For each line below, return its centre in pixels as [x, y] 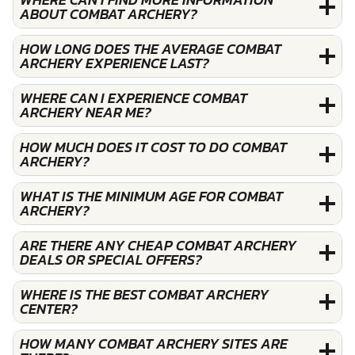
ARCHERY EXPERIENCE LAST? [115, 63]
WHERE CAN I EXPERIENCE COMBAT [134, 97]
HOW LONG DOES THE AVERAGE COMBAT [151, 48]
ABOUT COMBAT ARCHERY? [109, 13]
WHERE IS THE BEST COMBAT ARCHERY [144, 294]
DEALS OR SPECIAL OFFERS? [111, 259]
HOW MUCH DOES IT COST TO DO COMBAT [153, 147]
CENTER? [49, 308]
